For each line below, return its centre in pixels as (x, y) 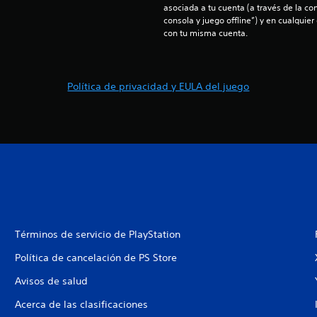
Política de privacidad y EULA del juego (158, 87)
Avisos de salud (51, 281)
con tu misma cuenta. (205, 33)
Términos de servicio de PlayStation (97, 235)
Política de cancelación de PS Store (96, 258)
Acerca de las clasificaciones (81, 305)
